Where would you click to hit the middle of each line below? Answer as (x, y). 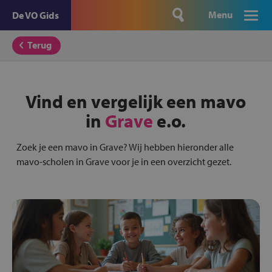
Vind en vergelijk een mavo (136, 101)
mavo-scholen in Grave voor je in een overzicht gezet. (124, 161)
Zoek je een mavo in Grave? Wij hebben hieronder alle (125, 147)
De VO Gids (36, 15)
